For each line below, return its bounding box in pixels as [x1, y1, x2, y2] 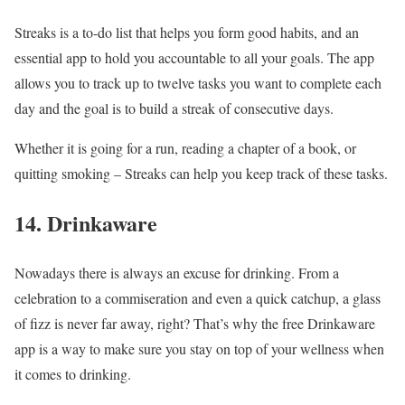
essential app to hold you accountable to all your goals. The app [14, 47, 374, 67]
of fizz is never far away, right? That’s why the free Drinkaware [14, 313, 375, 333]
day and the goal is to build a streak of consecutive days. [14, 98, 334, 118]
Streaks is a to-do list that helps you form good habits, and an [14, 22, 359, 42]
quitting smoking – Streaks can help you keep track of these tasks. [14, 163, 388, 183]
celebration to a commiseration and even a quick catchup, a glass [14, 287, 381, 307]
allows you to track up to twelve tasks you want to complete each [14, 72, 381, 92]
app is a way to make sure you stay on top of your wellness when [14, 338, 384, 358]
